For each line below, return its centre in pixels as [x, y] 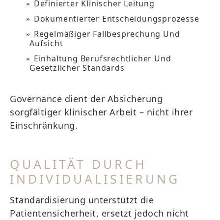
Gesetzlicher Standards [77, 68]
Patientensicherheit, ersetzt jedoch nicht [99, 213]
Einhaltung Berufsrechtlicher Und [102, 58]
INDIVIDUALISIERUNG [95, 179]
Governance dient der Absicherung [86, 99]
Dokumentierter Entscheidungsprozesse [116, 19]
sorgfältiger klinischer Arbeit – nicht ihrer [101, 112]
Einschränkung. [44, 125]
